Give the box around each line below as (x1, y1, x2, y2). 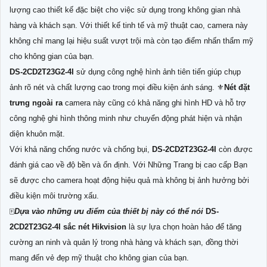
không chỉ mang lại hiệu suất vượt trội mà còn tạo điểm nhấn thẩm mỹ (10, 36, 253, 46)
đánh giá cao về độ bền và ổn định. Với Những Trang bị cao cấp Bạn (10, 160, 247, 170)
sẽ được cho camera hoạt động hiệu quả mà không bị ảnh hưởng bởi (10, 176, 249, 185)
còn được (219, 145, 253, 154)
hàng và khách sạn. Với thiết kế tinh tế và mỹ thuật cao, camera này (10, 21, 248, 30)
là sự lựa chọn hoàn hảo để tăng (126, 222, 241, 232)
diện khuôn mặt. (10, 129, 65, 139)
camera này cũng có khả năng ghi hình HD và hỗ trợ (65, 98, 246, 108)
